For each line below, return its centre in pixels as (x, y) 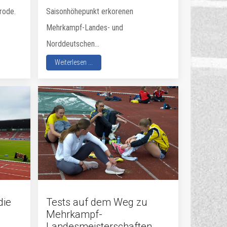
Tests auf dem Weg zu (97, 202)
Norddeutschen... (73, 44)
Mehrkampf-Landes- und (85, 28)
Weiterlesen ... (74, 62)
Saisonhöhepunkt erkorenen (90, 11)
